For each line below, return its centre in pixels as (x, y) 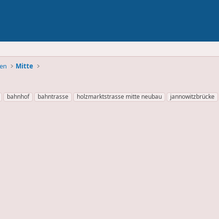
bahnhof (18, 97)
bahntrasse (53, 97)
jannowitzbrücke (192, 97)
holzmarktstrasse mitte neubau (119, 97)
